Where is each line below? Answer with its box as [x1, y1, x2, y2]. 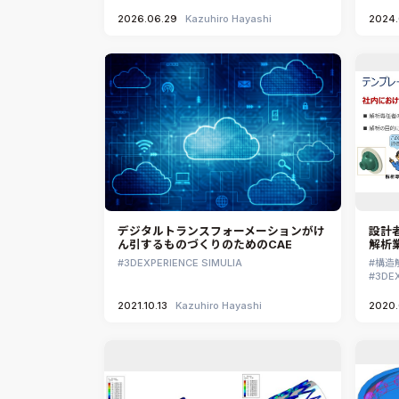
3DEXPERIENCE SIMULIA [124, 256, 242, 269]
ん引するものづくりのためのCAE [118, 237, 292, 251]
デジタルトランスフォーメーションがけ [118, 224, 325, 238]
